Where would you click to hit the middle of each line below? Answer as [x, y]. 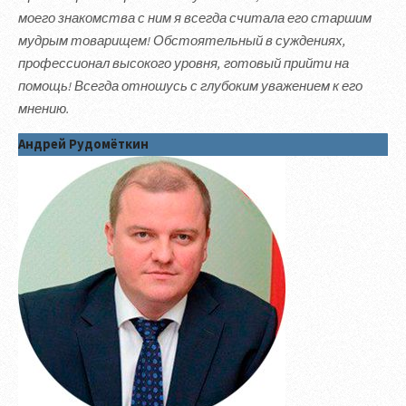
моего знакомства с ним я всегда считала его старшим [195, 18]
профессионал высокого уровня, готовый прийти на [184, 63]
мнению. [44, 108]
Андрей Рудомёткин [83, 145]
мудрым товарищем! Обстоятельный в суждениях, [182, 40]
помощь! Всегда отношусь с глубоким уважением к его [190, 86]
